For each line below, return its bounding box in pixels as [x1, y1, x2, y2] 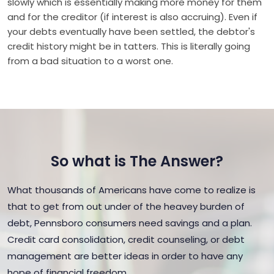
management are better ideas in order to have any [7, 250, 243, 262]
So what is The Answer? [51, 151, 223, 171]
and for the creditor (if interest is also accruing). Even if [7, 10, 257, 23]
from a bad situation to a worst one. [7, 54, 173, 67]
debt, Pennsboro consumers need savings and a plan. [7, 217, 252, 229]
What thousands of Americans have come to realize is [7, 183, 256, 196]
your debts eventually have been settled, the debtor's [7, 25, 255, 38]
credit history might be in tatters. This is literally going [7, 40, 250, 53]
